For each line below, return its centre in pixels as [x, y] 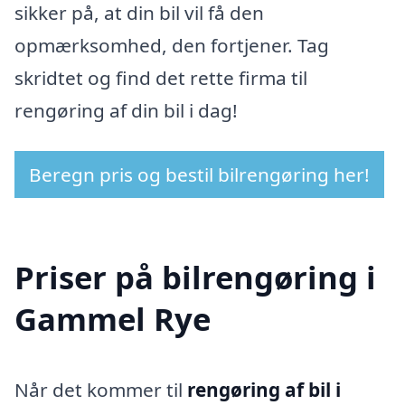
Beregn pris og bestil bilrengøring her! [199, 175]
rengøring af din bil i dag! [126, 110]
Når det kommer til [101, 390]
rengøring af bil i [264, 390]
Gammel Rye [113, 319]
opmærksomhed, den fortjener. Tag [172, 45]
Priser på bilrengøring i [195, 278]
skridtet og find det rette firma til [161, 77]
